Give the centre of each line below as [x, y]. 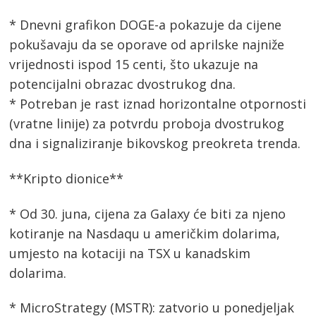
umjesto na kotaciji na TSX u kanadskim [130, 253]
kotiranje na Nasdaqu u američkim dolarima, [145, 233]
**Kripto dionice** [67, 179]
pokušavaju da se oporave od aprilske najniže [147, 45]
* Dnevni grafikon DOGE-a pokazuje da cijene [146, 25]
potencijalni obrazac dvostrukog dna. [123, 84]
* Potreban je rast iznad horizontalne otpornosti [158, 104]
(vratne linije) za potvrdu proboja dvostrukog [147, 124]
